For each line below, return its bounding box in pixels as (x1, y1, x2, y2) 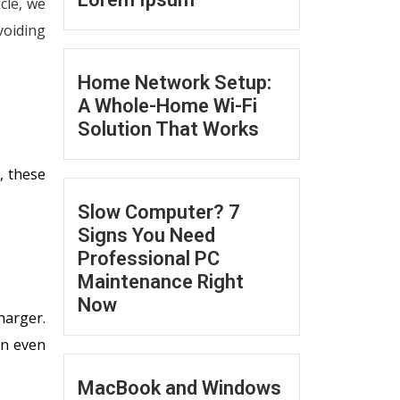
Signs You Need (78, 224, 215, 246)
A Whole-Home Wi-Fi (78, 95, 257, 117)
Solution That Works (78, 118, 259, 140)
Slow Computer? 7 (78, 201, 240, 223)
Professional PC (78, 247, 220, 270)
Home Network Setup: (78, 71, 271, 94)
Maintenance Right (78, 271, 244, 293)
